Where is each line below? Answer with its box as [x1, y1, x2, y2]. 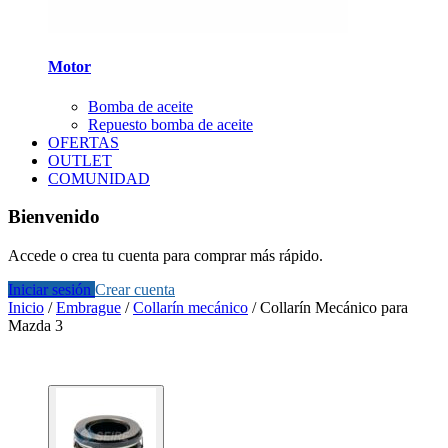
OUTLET [48, 151, 112, 169]
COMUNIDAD [48, 169, 150, 187]
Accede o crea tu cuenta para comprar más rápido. [8, 247, 323, 265]
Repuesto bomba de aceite [88, 115, 253, 133]
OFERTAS [48, 133, 119, 151]
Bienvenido [8, 206, 100, 228]
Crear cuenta [95, 281, 175, 299]
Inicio [8, 299, 44, 317]
